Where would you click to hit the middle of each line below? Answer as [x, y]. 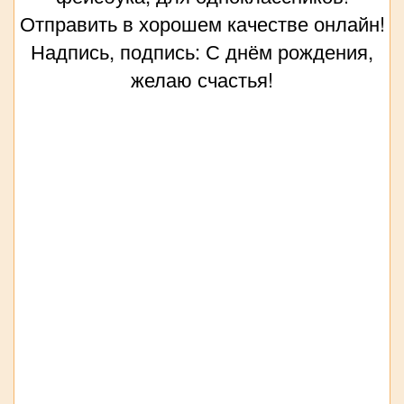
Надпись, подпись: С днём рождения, [202, 51]
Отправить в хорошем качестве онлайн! [202, 23]
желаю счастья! [202, 79]
